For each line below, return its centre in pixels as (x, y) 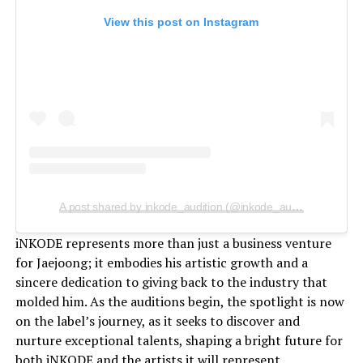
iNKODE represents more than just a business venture (173, 243)
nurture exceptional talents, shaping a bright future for (179, 341)
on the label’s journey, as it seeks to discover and (157, 321)
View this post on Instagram (181, 21)
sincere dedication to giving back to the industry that (171, 282)
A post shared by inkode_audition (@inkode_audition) (298, 207)
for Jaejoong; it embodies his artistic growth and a (161, 263)
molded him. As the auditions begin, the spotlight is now (179, 302)
